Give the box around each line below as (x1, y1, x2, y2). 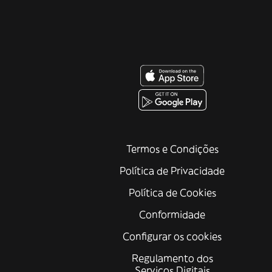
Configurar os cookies (123, 230, 222, 243)
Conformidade (139, 208, 206, 221)
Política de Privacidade (120, 165, 225, 177)
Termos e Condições (126, 143, 219, 155)
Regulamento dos (131, 252, 213, 265)
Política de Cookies (128, 186, 216, 199)
